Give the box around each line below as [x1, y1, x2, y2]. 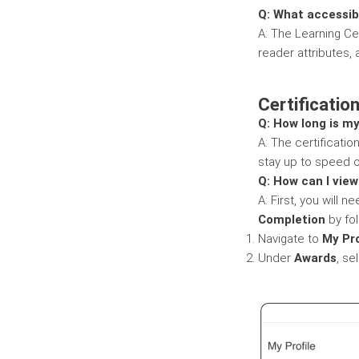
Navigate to [258, 232, 322, 246]
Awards [294, 251, 337, 265]
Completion [258, 212, 325, 227]
